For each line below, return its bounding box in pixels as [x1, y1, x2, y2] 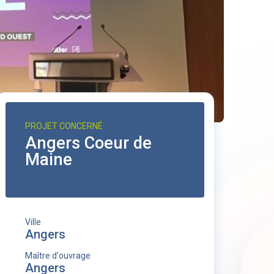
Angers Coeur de [24, 133, 152, 153]
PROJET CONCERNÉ [24, 121, 103, 131]
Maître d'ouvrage [24, 251, 91, 261]
